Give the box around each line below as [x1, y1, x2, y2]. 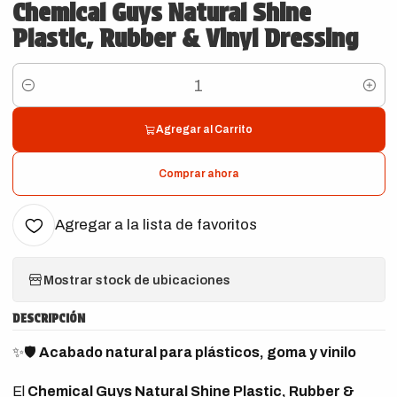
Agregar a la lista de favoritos [54, 216, 257, 233]
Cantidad [12, 88, 66, 103]
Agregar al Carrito [156, 123, 253, 136]
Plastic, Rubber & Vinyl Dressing [12, 23, 358, 53]
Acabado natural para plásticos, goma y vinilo [38, 345, 356, 360]
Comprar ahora [158, 167, 239, 180]
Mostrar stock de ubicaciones [43, 272, 230, 287]
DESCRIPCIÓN [12, 311, 85, 325]
